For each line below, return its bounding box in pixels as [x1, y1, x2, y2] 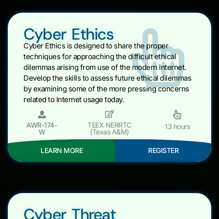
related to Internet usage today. [23, 95, 124, 105]
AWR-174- [26, 121, 57, 130]
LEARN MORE [41, 146, 83, 155]
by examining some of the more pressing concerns [23, 84, 189, 94]
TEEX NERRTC [88, 121, 131, 130]
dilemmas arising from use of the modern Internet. [23, 63, 186, 72]
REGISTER [148, 146, 178, 155]
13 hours [165, 122, 190, 131]
